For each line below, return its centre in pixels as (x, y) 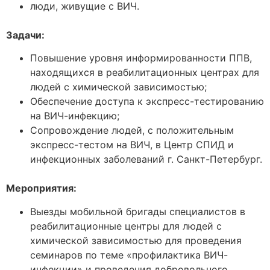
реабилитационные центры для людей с (126, 226)
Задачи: (25, 35)
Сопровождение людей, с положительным (132, 130)
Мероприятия (40, 188)
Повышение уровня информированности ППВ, (141, 58)
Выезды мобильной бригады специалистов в (138, 211)
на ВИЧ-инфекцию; (75, 116)
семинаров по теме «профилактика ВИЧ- (129, 255)
